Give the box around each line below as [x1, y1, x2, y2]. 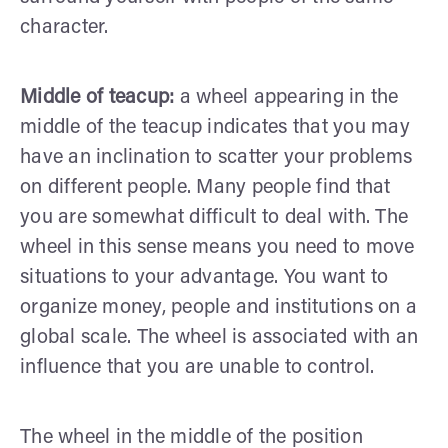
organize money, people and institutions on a [20, 297, 417, 318]
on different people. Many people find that [20, 177, 391, 198]
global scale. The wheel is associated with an [20, 327, 419, 348]
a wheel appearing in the [179, 87, 399, 108]
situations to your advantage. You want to [20, 267, 389, 288]
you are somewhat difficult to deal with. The [20, 207, 408, 228]
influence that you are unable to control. [20, 357, 375, 378]
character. [20, 17, 109, 38]
